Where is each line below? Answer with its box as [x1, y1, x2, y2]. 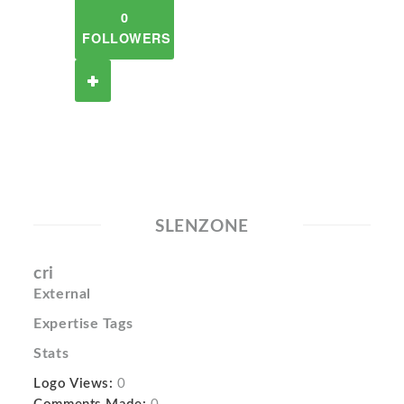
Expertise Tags [33, 317, 133, 331]
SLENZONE [155, 218, 249, 235]
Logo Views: [33, 377, 114, 390]
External [33, 287, 91, 301]
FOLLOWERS [82, 29, 171, 47]
